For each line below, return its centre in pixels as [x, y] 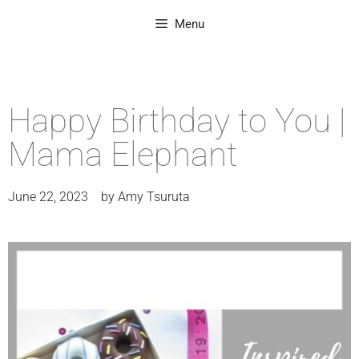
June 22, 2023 [48, 197]
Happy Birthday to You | [177, 121]
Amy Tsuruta [154, 197]
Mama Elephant [123, 154]
